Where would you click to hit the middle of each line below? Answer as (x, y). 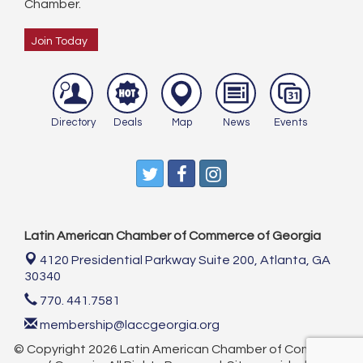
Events (290, 123)
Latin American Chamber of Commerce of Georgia (173, 236)
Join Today (60, 42)
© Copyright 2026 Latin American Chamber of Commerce (181, 350)
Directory (73, 123)
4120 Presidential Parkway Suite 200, (150, 261)
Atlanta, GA (295, 261)
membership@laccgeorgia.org (128, 325)
